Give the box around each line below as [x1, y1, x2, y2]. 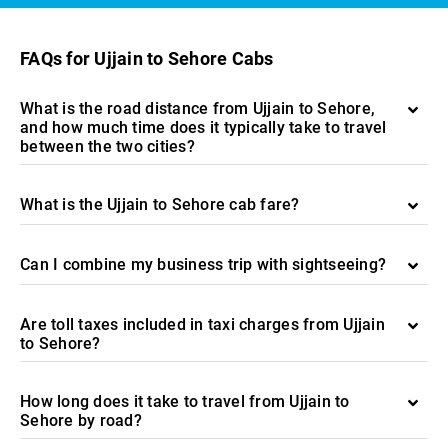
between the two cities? [20, 137, 195, 156]
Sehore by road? [20, 411, 142, 430]
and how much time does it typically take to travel [20, 118, 387, 137]
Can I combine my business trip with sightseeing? [20, 255, 386, 274]
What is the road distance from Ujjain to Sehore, [20, 99, 375, 118]
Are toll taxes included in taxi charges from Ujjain [20, 315, 385, 334]
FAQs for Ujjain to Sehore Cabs [20, 48, 274, 69]
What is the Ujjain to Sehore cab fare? [20, 195, 300, 214]
